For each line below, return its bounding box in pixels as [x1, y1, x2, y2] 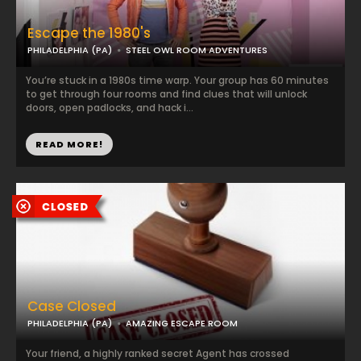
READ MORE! [35, 138, 103, 151]
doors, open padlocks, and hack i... [26, 101, 193, 114]
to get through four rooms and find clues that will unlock [26, 87, 307, 101]
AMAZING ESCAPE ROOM [126, 317, 238, 330]
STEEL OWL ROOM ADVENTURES [126, 44, 268, 56]
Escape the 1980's [27, 23, 151, 43]
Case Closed [27, 297, 116, 316]
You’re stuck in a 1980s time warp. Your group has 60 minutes [26, 73, 329, 87]
